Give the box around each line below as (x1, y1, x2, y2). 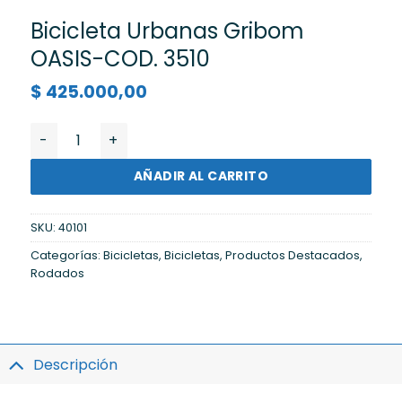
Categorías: (30, 247, 103, 263)
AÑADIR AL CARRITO (133, 167, 269, 186)
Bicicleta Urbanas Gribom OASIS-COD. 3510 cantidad (29, 122, 389, 141)
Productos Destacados (224, 247, 360, 263)
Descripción (32, 354, 118, 375)
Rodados (30, 265, 84, 281)
